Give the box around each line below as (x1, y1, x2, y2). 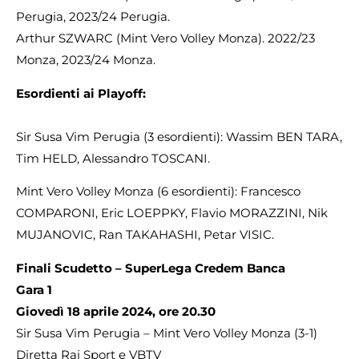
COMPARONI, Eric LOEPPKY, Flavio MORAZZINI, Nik (16, 205, 328, 221)
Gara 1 (16, 281, 52, 297)
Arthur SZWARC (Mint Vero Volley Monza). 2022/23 (16, 30, 315, 46)
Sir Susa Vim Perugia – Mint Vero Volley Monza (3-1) (16, 325, 317, 341)
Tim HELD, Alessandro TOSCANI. (16, 150, 210, 166)
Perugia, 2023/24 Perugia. (16, 9, 170, 25)
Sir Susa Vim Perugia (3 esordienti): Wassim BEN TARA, (16, 128, 342, 144)
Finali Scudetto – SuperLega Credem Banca (16, 260, 288, 276)
